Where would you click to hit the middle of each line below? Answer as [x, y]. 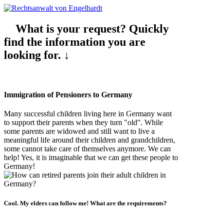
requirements [145, 203]
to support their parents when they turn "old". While [83, 123]
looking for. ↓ [37, 55]
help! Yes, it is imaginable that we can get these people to [91, 158]
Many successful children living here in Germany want [88, 114]
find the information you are [75, 42]
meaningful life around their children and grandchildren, [90, 140]
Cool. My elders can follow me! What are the [65, 203]
